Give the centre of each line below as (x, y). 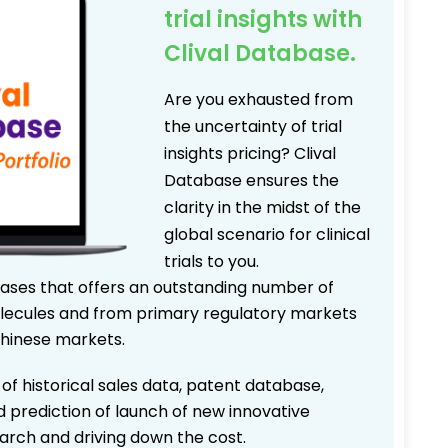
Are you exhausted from (258, 99)
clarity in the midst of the (262, 207)
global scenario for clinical (267, 234)
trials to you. (211, 261)
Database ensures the (251, 180)
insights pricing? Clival (250, 153)
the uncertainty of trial (253, 126)
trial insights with (263, 19)
